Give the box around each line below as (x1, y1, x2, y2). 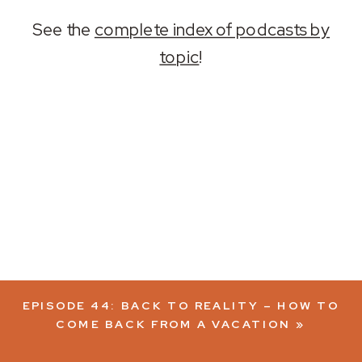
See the (32, 19, 95, 42)
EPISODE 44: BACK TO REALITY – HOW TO (23, 298, 340, 314)
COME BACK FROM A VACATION (56, 316, 292, 332)
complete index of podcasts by (94, 19, 330, 42)
